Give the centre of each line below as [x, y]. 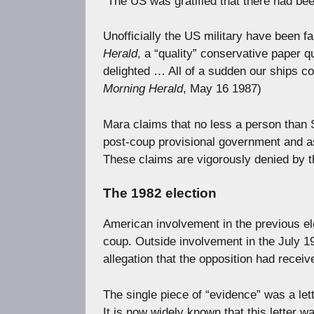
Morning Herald [143, 89]
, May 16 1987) [222, 89]
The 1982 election [160, 193]
